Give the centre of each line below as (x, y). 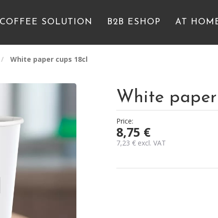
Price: (125, 121)
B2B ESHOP (134, 22)
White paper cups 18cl (48, 59)
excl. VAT (151, 143)
